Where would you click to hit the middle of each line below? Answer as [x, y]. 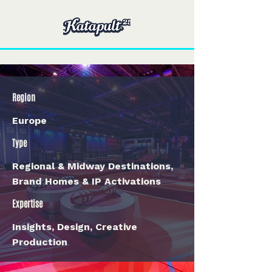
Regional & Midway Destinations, [93, 166]
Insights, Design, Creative [75, 227]
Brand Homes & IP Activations [87, 181]
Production [40, 242]
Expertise [27, 203]
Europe [29, 121]
